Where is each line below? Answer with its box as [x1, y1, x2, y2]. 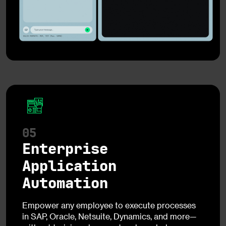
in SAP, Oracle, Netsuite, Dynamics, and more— [22, 211, 197, 221]
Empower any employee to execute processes [22, 200, 196, 210]
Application [22, 156, 117, 176]
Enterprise [22, 139, 108, 159]
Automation [22, 174, 108, 193]
